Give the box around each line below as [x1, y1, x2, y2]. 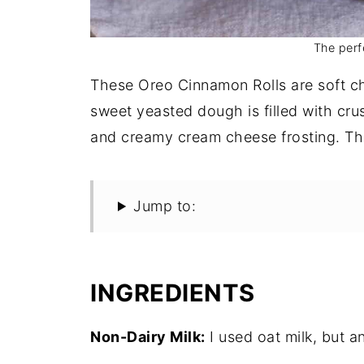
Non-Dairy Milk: [90, 328, 206, 345]
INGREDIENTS [90, 279, 255, 307]
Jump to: [133, 197, 197, 214]
